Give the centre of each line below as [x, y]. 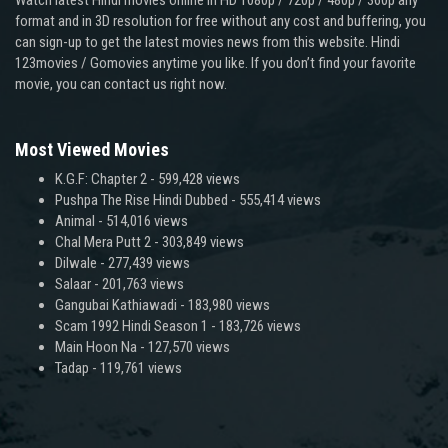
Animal [75, 221]
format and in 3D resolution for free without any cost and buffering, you [220, 21]
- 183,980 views [223, 305]
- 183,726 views [254, 326]
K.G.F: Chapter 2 [101, 179]
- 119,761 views [135, 368]
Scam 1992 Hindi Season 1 [131, 326]
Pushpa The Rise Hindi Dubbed [141, 200]
